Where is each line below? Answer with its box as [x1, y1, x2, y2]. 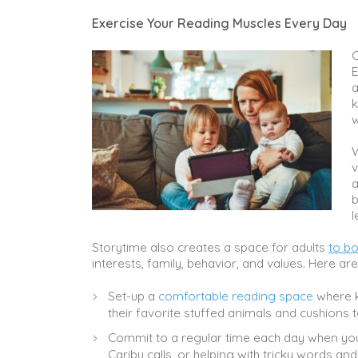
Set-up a [108, 288, 158, 304]
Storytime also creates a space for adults [92, 239, 328, 255]
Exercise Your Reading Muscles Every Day [92, 14, 350, 31]
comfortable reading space [158, 288, 313, 304]
